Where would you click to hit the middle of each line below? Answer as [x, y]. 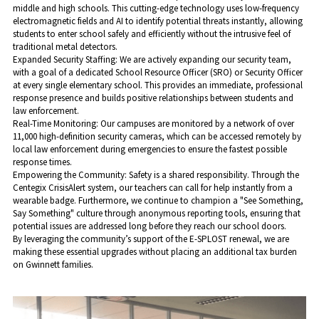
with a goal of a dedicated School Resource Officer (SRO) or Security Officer [157, 73]
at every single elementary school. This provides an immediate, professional [157, 85]
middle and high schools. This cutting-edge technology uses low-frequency [156, 9]
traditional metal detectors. [65, 47]
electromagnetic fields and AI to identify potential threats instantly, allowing [157, 21]
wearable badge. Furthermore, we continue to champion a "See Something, [158, 201]
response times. [42, 162]
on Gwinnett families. [53, 265]
